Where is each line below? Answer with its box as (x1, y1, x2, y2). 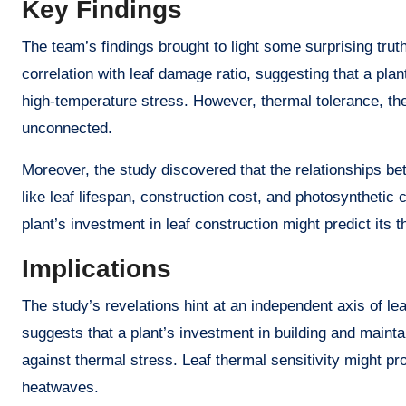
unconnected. (22, 120, 112, 138)
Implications (22, 255, 171, 284)
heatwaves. (22, 379, 99, 397)
